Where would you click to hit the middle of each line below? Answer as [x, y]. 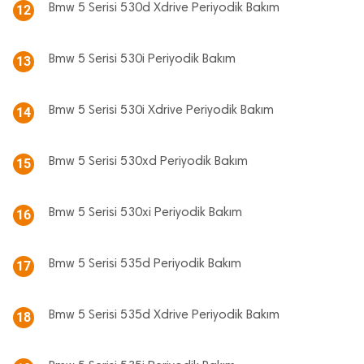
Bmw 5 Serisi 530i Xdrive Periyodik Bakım [161, 110]
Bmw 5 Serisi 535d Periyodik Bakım [145, 264]
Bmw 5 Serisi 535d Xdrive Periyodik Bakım [164, 315]
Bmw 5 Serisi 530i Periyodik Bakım [142, 59]
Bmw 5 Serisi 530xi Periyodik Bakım [145, 213]
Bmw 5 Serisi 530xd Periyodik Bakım [148, 162]
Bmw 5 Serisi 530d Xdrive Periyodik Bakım [164, 8]
